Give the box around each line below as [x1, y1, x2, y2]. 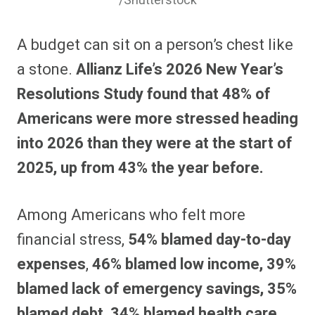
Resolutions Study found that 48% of [17, 83, 270, 106]
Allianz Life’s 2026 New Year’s [76, 58, 283, 82]
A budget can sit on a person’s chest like [17, 34, 293, 57]
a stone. [17, 58, 76, 82]
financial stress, [17, 229, 128, 252]
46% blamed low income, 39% [92, 253, 296, 276]
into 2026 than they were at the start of [17, 132, 292, 155]
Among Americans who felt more [17, 204, 245, 227]
